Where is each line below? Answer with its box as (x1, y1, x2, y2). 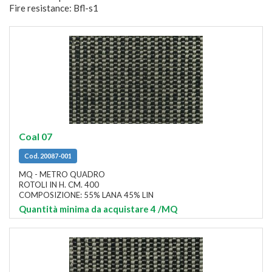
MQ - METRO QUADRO (19, 169, 105, 179)
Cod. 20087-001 (24, 152, 72, 160)
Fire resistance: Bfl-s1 (9, 2, 98, 13)
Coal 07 (19, 130, 52, 142)
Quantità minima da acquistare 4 (19, 203, 156, 214)
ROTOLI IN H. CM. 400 (19, 179, 99, 189)
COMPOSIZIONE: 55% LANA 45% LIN (19, 189, 154, 200)
